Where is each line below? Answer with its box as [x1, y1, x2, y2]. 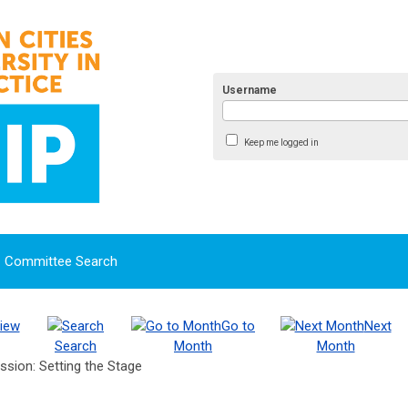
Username [221, 84, 277, 97]
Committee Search [5, 252, 117, 270]
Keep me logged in [244, 138, 320, 148]
